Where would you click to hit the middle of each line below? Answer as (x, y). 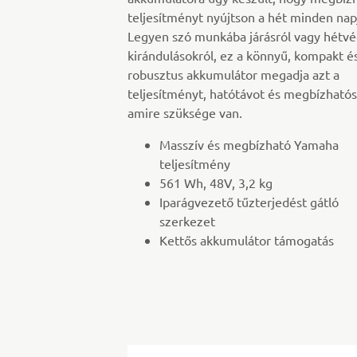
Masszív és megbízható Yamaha (249, 145)
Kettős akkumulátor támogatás (247, 240)
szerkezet (187, 221)
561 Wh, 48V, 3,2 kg (216, 183)
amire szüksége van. (185, 113)
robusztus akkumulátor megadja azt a (233, 75)
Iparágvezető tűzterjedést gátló (249, 202)
